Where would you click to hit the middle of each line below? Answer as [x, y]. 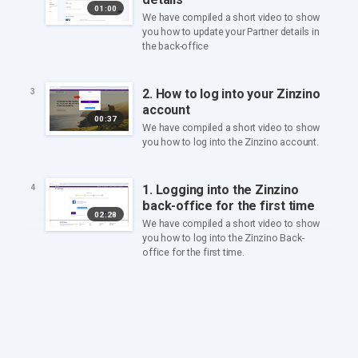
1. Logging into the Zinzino [221, 189]
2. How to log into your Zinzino [231, 93]
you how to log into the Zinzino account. [231, 142]
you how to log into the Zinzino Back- [223, 238]
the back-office [176, 46]
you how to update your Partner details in [231, 32]
